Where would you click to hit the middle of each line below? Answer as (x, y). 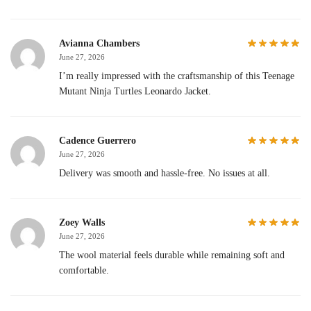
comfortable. (84, 270)
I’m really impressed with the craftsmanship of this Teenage (177, 76)
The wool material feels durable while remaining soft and (172, 255)
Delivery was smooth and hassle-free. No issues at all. (165, 173)
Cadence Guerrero (98, 140)
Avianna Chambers (99, 43)
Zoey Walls (82, 222)
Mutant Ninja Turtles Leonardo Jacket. (135, 91)
